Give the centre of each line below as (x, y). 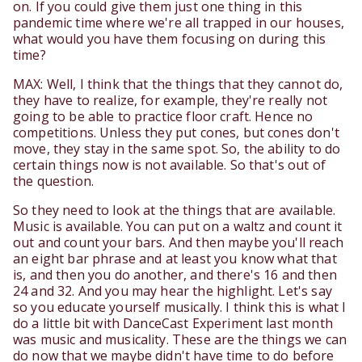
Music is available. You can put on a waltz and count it (178, 227)
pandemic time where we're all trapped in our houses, (179, 23)
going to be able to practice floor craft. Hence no (163, 117)
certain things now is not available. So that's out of (169, 165)
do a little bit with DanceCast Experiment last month (173, 324)
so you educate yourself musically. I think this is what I (180, 307)
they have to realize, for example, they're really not (170, 101)
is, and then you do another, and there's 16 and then (175, 275)
